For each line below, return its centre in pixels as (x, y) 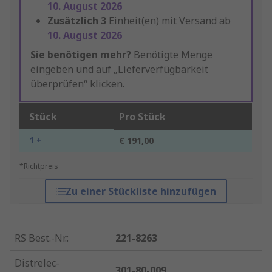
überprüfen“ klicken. (77, 84)
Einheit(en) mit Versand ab (170, 21)
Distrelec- (37, 263)
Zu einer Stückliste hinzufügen (141, 192)
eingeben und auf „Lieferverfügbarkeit (119, 70)
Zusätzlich (73, 21)
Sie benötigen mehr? (81, 55)
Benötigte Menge (172, 55)
